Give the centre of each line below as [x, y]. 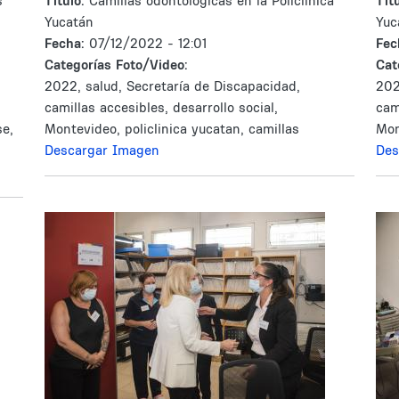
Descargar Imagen [102, 150]
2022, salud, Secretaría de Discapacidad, [172, 86]
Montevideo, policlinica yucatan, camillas [172, 129]
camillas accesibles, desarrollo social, [161, 107]
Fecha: [67, 43]
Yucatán [69, 22]
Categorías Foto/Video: [116, 65]
